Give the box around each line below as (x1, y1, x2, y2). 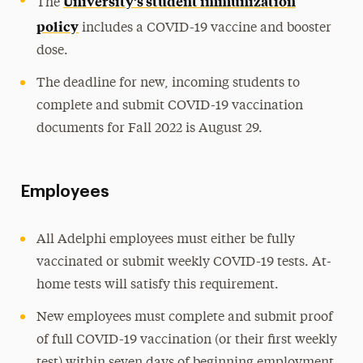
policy (36, 16, 79, 35)
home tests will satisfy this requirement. (36, 278, 280, 292)
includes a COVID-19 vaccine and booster (79, 21, 332, 35)
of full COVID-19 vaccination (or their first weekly (36, 333, 338, 347)
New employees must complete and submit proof (36, 310, 334, 324)
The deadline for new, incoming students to (36, 76, 301, 90)
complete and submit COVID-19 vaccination (36, 99, 304, 113)
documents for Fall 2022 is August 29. (36, 122, 263, 135)
